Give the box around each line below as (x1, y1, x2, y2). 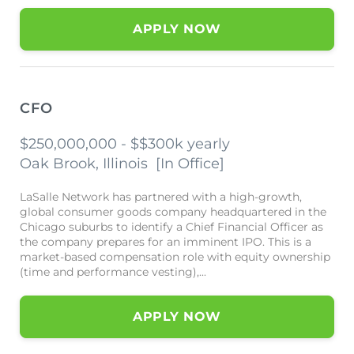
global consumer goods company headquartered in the (20, 205, 326, 219)
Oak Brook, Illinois (20, 155, 156, 172)
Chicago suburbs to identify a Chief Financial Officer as (20, 220, 323, 234)
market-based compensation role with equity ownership (20, 250, 330, 264)
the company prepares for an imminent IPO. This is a (20, 235, 311, 249)
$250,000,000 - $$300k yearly (20, 135, 230, 153)
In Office (160, 155, 220, 172)
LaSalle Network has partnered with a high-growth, (20, 190, 302, 204)
